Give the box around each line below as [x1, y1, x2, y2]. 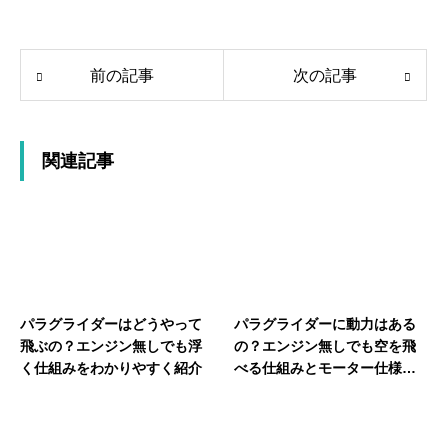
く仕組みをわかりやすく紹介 [20, 359, 202, 376]
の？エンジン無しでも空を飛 [234, 337, 416, 354]
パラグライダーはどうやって [20, 315, 202, 332]
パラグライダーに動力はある [234, 315, 416, 332]
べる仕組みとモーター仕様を [234, 359, 416, 376]
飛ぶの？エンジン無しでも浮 [20, 337, 202, 354]
